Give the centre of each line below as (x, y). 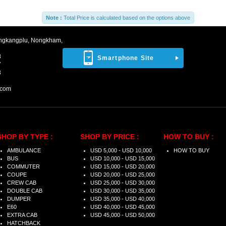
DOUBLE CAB (25, 191)
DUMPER (19, 199)
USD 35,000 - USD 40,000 (123, 199)
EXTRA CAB (22, 215)
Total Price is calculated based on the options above (126, 18)
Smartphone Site (126, 58)
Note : (54, 18)
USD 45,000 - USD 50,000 (123, 215)
